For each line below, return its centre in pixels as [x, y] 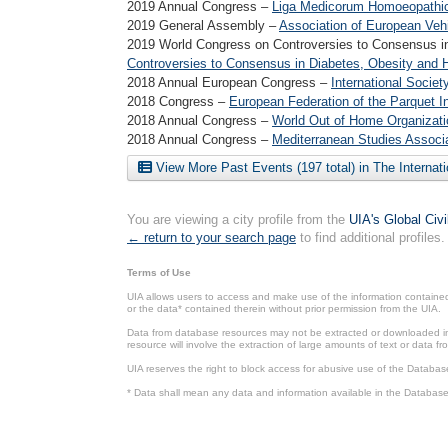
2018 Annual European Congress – [229, 82]
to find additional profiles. [370, 237]
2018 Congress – [178, 101]
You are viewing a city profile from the [238, 219]
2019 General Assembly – [203, 25]
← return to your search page [211, 237]
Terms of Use [159, 272]
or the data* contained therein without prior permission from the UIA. [284, 308]
